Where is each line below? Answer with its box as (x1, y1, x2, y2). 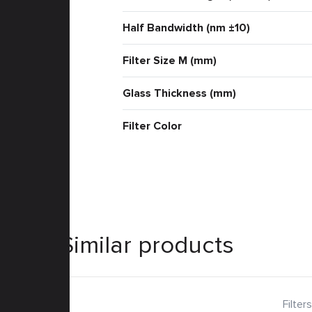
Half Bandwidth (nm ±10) (122, 21, 250, 35)
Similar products (60, 231, 234, 260)
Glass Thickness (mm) (122, 86, 236, 100)
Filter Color (122, 119, 182, 133)
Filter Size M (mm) (122, 54, 217, 68)
